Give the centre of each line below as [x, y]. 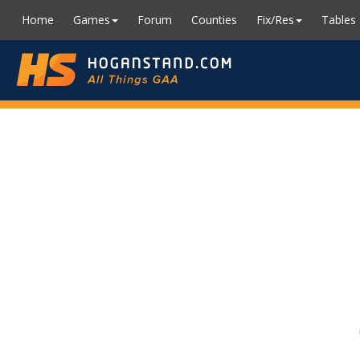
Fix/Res [275, 20]
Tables [339, 20]
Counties [214, 20]
